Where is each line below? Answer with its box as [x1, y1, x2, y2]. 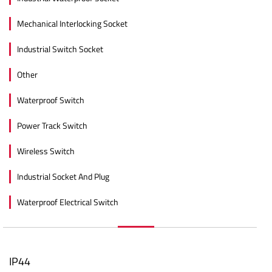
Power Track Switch [17, 118, 87, 132]
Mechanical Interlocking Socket [17, 16, 127, 30]
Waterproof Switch [17, 93, 84, 106]
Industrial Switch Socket [17, 42, 103, 55]
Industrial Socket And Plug [17, 169, 109, 183]
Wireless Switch [17, 144, 75, 157]
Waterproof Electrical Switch [17, 195, 118, 208]
